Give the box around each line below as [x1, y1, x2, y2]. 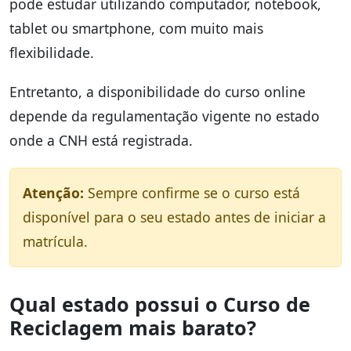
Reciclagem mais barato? [9, 313, 256, 341]
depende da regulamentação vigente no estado [9, 106, 320, 125]
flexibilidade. [9, 42, 94, 62]
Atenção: [23, 183, 84, 202]
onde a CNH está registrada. [9, 130, 193, 150]
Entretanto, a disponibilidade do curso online [9, 81, 306, 101]
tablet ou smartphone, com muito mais [9, 18, 263, 38]
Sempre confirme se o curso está [84, 183, 300, 202]
